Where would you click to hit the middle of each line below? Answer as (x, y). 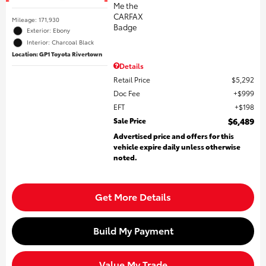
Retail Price (132, 80)
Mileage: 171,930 (36, 20)
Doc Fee (127, 93)
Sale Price (130, 121)
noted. (126, 157)
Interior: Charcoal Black (60, 42)
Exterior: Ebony (48, 30)
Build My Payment (133, 230)
